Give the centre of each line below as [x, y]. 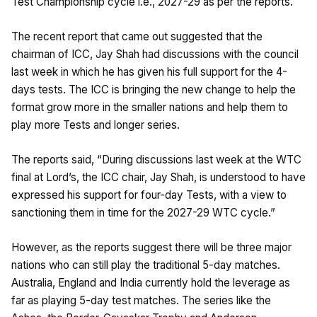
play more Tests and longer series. [96, 125]
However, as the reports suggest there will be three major [151, 247]
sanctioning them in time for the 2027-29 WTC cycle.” [143, 212]
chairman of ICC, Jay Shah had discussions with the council [155, 54]
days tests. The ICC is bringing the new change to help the [154, 89]
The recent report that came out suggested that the [137, 36]
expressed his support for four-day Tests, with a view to [149, 195]
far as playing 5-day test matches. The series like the [141, 300]
